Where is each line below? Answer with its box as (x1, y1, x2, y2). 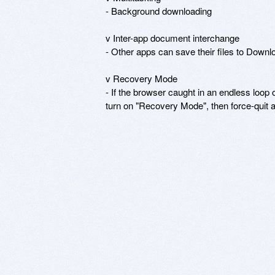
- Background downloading (106, 4, 212, 17)
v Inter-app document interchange (106, 31, 239, 44)
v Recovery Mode (106, 71, 177, 85)
